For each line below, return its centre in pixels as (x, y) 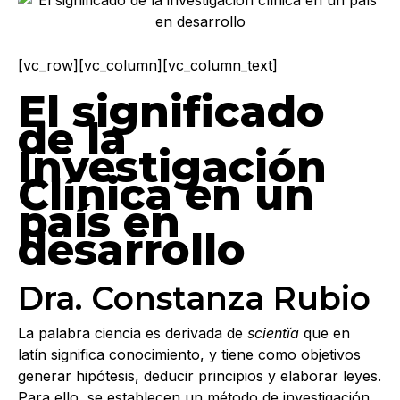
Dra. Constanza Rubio (194, 299)
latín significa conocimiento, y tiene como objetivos (189, 355)
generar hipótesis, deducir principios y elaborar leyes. (200, 376)
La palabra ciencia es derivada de (133, 333)
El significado (171, 112)
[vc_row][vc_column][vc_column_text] (148, 66)
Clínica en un (166, 195)
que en (325, 333)
